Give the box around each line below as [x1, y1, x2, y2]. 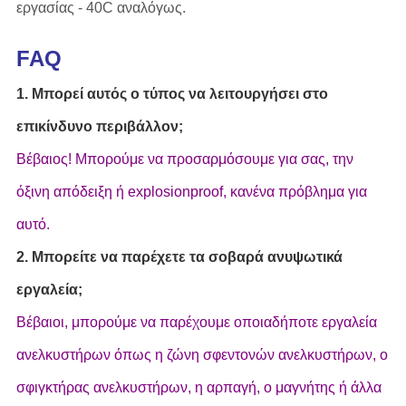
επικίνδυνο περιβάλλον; [15, 119, 183, 135]
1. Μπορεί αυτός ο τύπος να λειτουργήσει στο [15, 86, 328, 102]
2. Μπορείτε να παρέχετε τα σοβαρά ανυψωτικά [15, 249, 343, 266]
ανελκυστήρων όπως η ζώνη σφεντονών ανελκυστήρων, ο [15, 347, 388, 363]
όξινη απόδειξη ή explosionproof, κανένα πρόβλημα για [15, 184, 367, 200]
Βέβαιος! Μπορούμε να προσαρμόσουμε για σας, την [15, 151, 353, 168]
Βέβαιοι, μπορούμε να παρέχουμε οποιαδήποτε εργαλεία [15, 314, 377, 331]
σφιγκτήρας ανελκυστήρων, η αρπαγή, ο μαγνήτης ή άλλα [15, 380, 382, 396]
